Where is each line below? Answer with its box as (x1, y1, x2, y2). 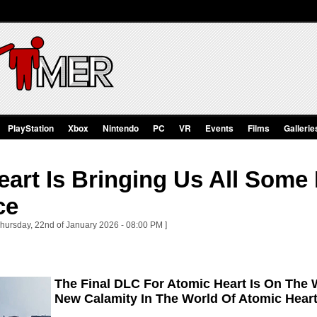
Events (205, 122, 234, 134)
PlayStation (8, 122, 54, 134)
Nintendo (103, 122, 139, 134)
